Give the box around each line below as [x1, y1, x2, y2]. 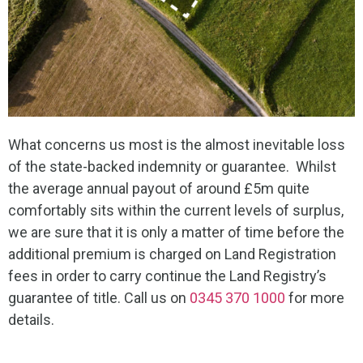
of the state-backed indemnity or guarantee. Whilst [8, 158, 336, 176]
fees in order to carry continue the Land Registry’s [8, 267, 327, 285]
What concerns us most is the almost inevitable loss [8, 136, 345, 154]
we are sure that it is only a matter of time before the [8, 224, 344, 241]
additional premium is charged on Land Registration [8, 246, 336, 263]
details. [8, 311, 54, 329]
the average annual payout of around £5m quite [8, 180, 310, 198]
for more [285, 289, 344, 307]
